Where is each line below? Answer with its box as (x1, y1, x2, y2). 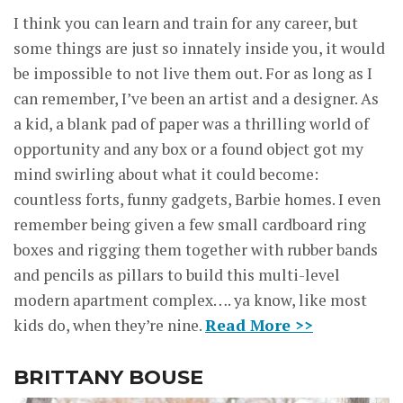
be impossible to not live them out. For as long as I (13, 62, 372, 84)
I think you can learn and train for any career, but (13, 12, 358, 33)
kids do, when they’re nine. (13, 314, 205, 336)
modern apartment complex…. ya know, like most (13, 289, 367, 310)
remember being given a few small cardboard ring (13, 213, 366, 235)
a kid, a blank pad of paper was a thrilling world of (13, 112, 369, 134)
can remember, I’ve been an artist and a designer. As (13, 87, 379, 109)
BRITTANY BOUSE (13, 363, 203, 390)
